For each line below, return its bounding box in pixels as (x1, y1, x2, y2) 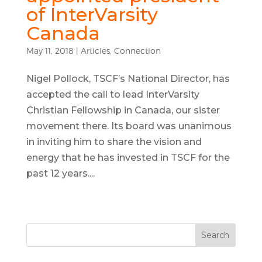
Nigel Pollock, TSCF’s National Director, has (26, 73, 230, 84)
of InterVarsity (26, 3, 158, 26)
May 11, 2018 (26, 46, 74, 56)
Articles (80, 46, 110, 56)
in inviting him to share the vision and (26, 136, 202, 147)
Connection (113, 46, 161, 56)
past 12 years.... (26, 168, 95, 179)
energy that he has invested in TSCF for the (26, 152, 230, 163)
